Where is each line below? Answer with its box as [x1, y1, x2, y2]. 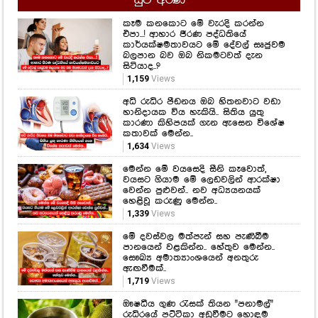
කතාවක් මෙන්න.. [122, 48, 193, 59]
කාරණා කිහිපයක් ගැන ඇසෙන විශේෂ [122, 38, 285, 48]
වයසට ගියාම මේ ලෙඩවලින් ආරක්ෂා [122, 94, 280, 105]
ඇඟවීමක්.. [122, 183, 166, 194]
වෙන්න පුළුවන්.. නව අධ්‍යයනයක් [122, 105, 261, 116]
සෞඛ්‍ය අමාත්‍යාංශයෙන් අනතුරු [122, 172, 258, 183]
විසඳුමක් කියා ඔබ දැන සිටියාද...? [122, 240, 265, 251]
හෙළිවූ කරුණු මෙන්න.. [122, 116, 217, 126]
